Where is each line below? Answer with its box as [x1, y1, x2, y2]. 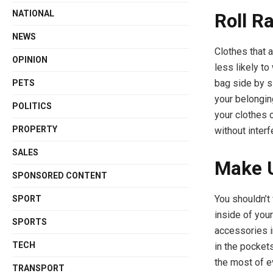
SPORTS [12, 217, 48, 227]
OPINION [12, 55, 48, 65]
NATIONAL [12, 9, 55, 18]
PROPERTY [12, 124, 58, 134]
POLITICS [12, 101, 52, 111]
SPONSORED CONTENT [12, 171, 108, 180]
